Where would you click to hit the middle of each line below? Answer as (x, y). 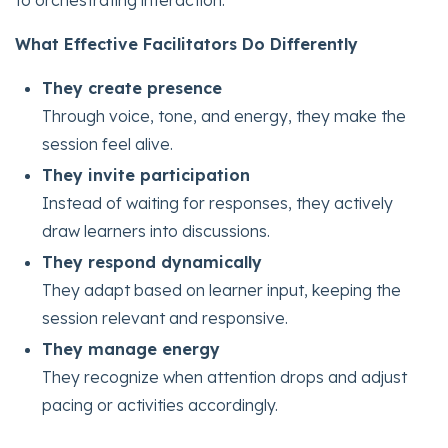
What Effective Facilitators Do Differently (186, 43)
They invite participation (146, 175)
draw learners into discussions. (156, 231)
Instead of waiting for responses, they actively (218, 203)
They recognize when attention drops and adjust (225, 377)
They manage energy (131, 349)
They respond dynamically (152, 262)
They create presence (132, 87)
